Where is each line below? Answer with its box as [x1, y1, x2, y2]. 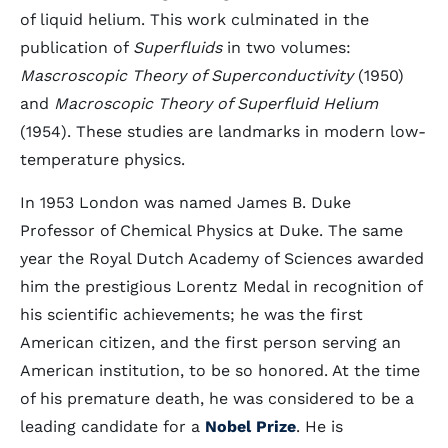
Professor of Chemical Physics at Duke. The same [20, 221, 403, 240]
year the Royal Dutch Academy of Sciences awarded [20, 249, 424, 268]
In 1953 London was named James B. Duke [20, 193, 351, 212]
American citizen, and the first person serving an [20, 333, 401, 352]
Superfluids [133, 38, 222, 57]
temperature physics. [20, 150, 185, 169]
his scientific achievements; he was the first [20, 305, 363, 324]
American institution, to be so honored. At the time [20, 361, 420, 380]
